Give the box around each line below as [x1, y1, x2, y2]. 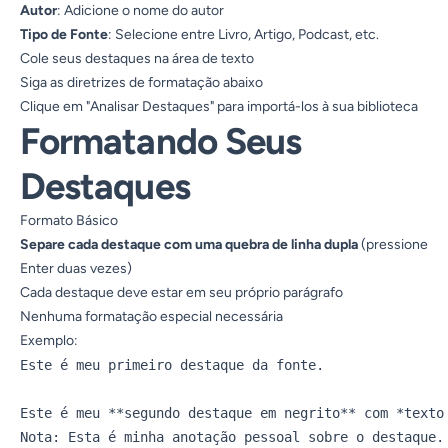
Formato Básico [20, 212, 118, 229]
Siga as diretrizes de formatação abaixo [20, 74, 263, 91]
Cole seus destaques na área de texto [20, 50, 254, 67]
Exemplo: [20, 332, 78, 349]
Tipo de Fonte [20, 26, 108, 43]
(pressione [358, 236, 428, 253]
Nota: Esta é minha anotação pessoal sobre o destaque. [20, 429, 444, 445]
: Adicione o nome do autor [57, 2, 224, 19]
